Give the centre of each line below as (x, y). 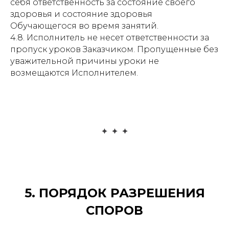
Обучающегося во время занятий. (84, 26)
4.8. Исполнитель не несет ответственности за (110, 38)
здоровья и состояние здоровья (81, 14)
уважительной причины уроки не (85, 61)
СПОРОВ (114, 210)
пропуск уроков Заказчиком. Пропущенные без (114, 49)
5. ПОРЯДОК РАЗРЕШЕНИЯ (114, 193)
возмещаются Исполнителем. (75, 73)
